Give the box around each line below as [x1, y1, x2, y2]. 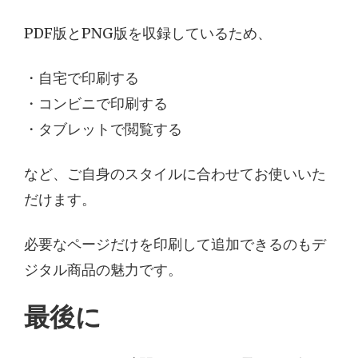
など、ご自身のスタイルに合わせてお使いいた [24, 165, 326, 184]
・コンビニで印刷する [24, 95, 168, 113]
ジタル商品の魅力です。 [24, 261, 182, 280]
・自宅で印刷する [24, 70, 139, 88]
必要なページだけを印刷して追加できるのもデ [24, 236, 326, 254]
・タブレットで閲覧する [24, 121, 182, 139]
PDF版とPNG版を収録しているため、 [24, 25, 272, 43]
